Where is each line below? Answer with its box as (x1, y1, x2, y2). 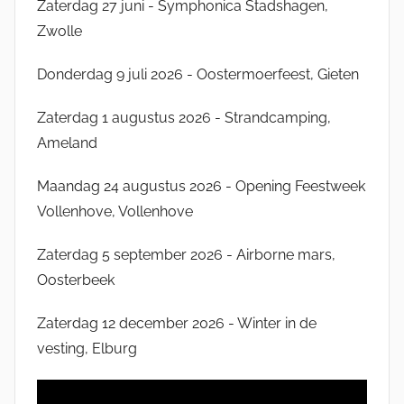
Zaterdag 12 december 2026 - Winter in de (37, 315, 317, 333)
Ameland (37, 134, 97, 152)
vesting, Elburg (37, 340, 137, 358)
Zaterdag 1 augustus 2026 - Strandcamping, (37, 109, 331, 127)
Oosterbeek (37, 271, 115, 289)
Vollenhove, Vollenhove (37, 203, 193, 221)
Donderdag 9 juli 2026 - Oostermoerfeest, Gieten (37, 66, 359, 84)
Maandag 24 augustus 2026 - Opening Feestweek (37, 178, 365, 196)
